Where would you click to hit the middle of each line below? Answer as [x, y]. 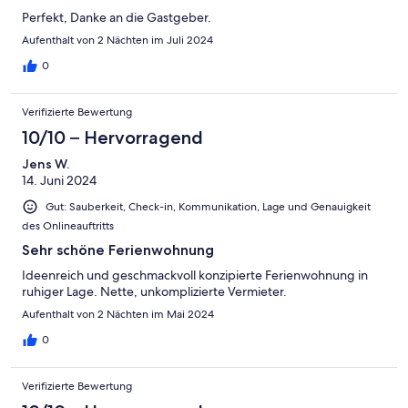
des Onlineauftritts [68, 226]
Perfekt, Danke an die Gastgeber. [117, 18]
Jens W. [46, 164]
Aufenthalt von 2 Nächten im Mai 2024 [118, 315]
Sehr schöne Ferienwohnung [118, 250]
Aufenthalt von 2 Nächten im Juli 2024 [117, 41]
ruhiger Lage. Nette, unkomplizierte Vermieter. [154, 292]
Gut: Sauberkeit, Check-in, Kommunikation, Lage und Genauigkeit [208, 207]
